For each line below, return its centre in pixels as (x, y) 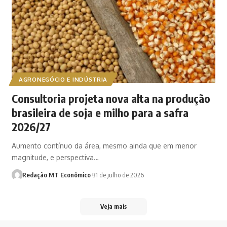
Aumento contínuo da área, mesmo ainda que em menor (104, 146)
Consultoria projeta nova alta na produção (111, 99)
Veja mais (113, 207)
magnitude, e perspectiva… (55, 158)
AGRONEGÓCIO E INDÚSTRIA (63, 80)
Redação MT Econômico (56, 175)
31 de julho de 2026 (119, 175)
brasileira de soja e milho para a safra (100, 113)
